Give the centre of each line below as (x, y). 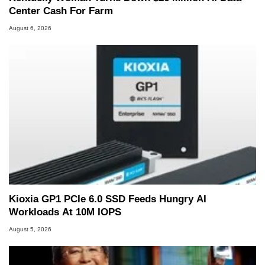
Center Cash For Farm (61, 11)
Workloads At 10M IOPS (65, 212)
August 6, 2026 (30, 28)
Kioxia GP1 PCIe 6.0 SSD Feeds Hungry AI (108, 199)
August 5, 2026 (30, 230)
